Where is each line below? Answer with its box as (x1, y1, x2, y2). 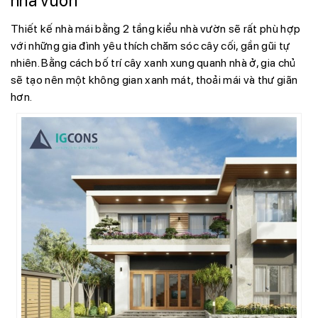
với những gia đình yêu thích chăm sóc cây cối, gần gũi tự (11, 39, 290, 53)
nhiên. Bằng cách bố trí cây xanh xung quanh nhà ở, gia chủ (11, 56, 296, 70)
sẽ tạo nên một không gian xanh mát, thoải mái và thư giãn (11, 73, 298, 87)
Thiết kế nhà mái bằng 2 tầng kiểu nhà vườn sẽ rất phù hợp (11, 22, 301, 36)
